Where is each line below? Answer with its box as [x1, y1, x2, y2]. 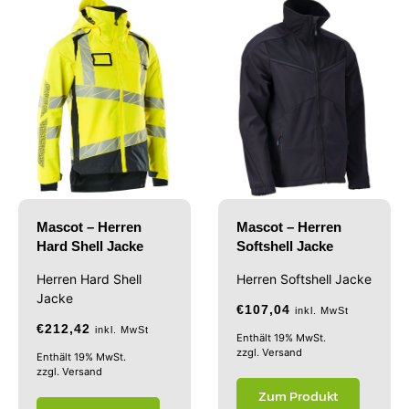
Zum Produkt [258, 385, 338, 407]
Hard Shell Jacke [37, 238, 143, 255]
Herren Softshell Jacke [236, 271, 372, 288]
